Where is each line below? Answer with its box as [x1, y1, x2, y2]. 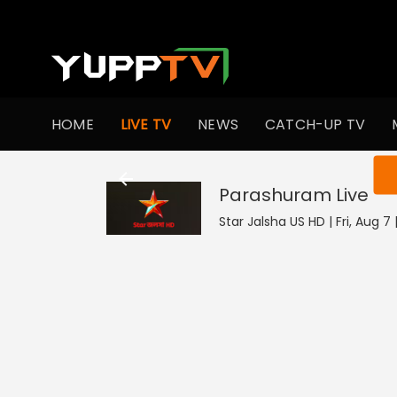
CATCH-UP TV [265, 113, 366, 135]
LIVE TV [120, 113, 172, 135]
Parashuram [218, 183, 331, 207]
